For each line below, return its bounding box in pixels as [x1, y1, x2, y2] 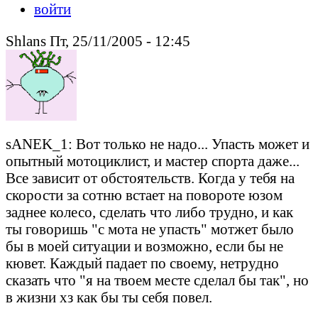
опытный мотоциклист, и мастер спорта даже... [6, 152, 300, 169]
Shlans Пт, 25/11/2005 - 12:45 [6, 32, 190, 49]
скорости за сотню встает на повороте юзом [6, 186, 283, 203]
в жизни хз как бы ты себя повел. [6, 288, 212, 305]
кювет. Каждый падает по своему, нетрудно [6, 254, 279, 271]
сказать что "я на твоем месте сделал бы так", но [6, 271, 309, 288]
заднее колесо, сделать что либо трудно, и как [6, 203, 293, 220]
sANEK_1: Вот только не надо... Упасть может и [6, 135, 309, 152]
